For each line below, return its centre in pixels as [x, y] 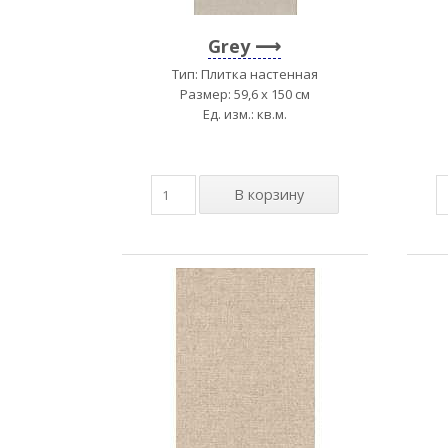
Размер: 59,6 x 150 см [244, 93]
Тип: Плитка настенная [244, 73]
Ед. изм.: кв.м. [244, 113]
